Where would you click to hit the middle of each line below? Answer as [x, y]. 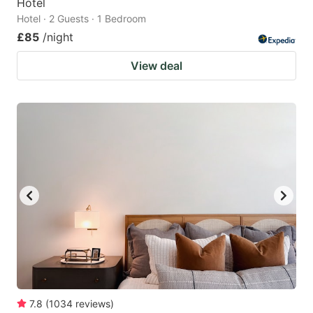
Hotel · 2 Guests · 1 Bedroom [81, 18]
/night [58, 37]
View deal [156, 65]
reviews [93, 303]
